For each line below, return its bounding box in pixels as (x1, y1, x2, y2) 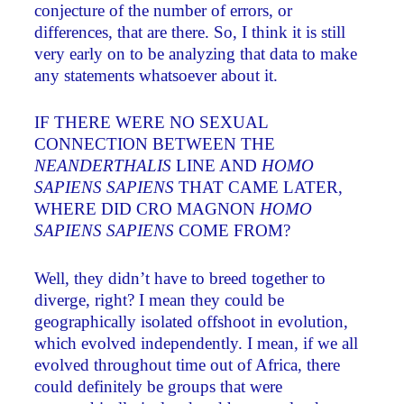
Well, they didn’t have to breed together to (34, 269, 326, 289)
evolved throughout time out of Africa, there (34, 355, 341, 375)
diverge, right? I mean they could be (34, 290, 285, 310)
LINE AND (171, 156, 262, 176)
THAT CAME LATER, (174, 178, 344, 197)
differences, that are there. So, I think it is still (34, 22, 346, 41)
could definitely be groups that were (34, 377, 283, 397)
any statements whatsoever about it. (34, 65, 279, 85)
